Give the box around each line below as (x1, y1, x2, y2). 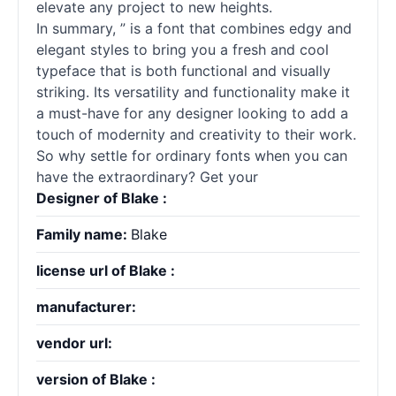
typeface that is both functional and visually (36, 62, 331, 80)
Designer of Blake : (36, 189, 167, 207)
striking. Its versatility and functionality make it (36, 83, 350, 101)
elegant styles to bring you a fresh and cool (36, 41, 329, 58)
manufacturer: (36, 298, 136, 316)
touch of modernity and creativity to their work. (36, 126, 356, 143)
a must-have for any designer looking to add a (36, 104, 348, 122)
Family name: (36, 225, 131, 243)
